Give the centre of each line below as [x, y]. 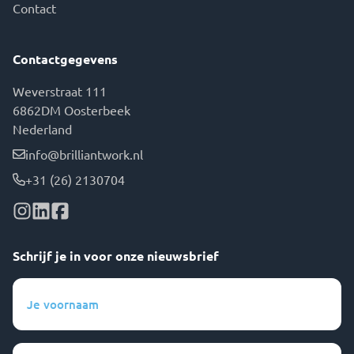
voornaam [42, 305]
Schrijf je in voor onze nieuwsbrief [116, 256]
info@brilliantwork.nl [84, 154]
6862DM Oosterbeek [72, 110]
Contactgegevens [65, 59]
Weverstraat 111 [60, 91]
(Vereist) [34, 326]
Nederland [42, 129]
